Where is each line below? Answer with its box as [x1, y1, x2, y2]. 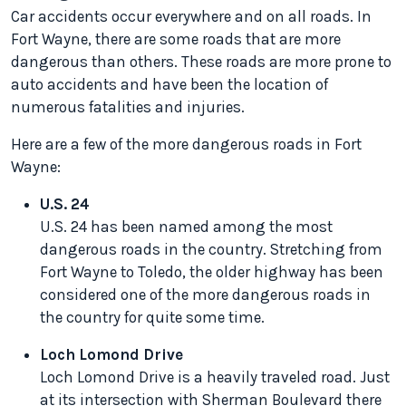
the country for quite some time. [40, 308, 265, 326]
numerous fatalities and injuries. [11, 98, 245, 116]
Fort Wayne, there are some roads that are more [11, 30, 341, 48]
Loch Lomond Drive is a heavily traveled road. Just [40, 368, 390, 386]
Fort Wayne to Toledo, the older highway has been [40, 263, 383, 281]
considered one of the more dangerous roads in [40, 285, 371, 304]
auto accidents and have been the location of [11, 75, 328, 93]
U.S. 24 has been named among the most [40, 217, 333, 236]
